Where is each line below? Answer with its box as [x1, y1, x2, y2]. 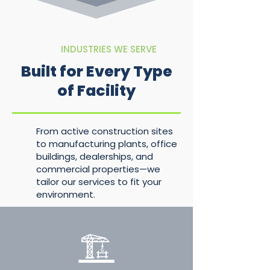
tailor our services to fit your [36, 175, 162, 188]
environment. [36, 188, 95, 201]
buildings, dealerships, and [36, 150, 153, 163]
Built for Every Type [20, 61, 172, 82]
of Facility [57, 80, 136, 101]
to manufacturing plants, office [36, 137, 177, 150]
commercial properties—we [36, 163, 160, 175]
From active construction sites [36, 125, 173, 137]
